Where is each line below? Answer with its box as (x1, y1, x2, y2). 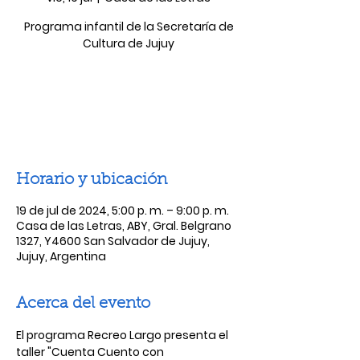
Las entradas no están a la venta (33, 87, 224, 102)
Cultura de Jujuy (83, 35, 174, 51)
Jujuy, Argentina (16, 248, 106, 264)
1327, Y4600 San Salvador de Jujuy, (16, 233, 210, 249)
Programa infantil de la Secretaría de (23, 18, 234, 35)
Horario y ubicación (16, 172, 167, 188)
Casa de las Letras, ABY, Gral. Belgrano (16, 218, 231, 234)
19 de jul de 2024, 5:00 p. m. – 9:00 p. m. (16, 202, 229, 219)
